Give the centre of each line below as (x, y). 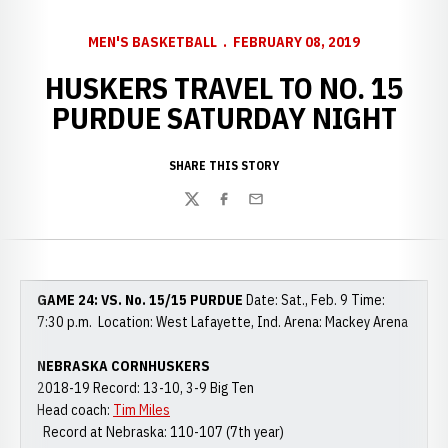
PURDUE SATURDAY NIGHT (224, 117)
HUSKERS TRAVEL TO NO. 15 (224, 87)
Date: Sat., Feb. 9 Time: (314, 300)
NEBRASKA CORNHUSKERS (123, 366)
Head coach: (75, 410)
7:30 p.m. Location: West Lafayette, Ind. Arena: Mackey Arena (222, 322)
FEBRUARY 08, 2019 (296, 42)
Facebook (246, 209)
